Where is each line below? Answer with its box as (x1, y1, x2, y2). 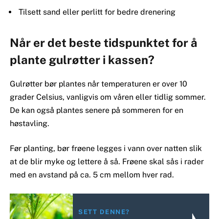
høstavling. (10, 118, 49, 128)
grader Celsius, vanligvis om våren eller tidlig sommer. (10, 92, 206, 102)
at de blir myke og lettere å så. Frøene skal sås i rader (10, 157, 204, 167)
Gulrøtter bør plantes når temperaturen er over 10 (10, 79, 187, 88)
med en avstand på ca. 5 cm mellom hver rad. (10, 170, 174, 180)
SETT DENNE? (78, 208, 131, 216)
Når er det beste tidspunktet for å (10, 36, 197, 50)
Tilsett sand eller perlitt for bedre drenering (19, 7, 175, 17)
